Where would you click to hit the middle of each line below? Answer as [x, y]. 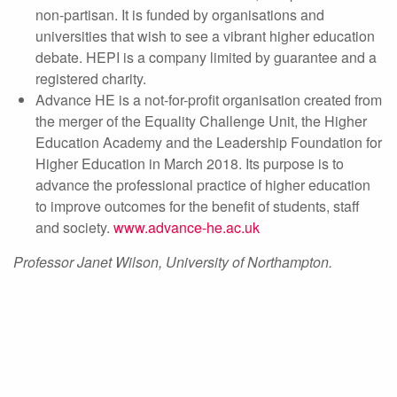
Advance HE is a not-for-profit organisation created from [209, 100]
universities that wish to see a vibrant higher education [205, 36]
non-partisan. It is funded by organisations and [180, 15]
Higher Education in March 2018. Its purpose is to [190, 163]
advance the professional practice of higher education [203, 185]
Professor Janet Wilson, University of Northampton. [173, 262]
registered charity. [91, 78]
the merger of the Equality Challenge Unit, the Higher [201, 121]
